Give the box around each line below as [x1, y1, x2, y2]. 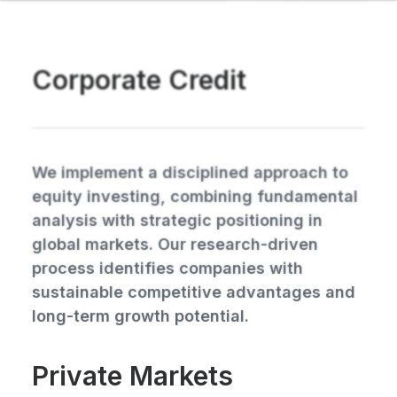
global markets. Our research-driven [32, 235, 318, 253]
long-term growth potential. [32, 307, 249, 325]
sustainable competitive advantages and [32, 283, 355, 301]
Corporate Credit [32, 64, 246, 96]
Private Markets [32, 360, 233, 392]
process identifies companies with [32, 259, 303, 277]
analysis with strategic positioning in [32, 211, 323, 230]
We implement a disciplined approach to [32, 163, 348, 182]
